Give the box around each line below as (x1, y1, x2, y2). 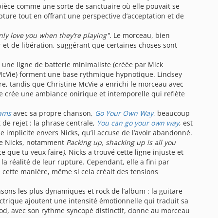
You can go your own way (97, 118, 179, 127)
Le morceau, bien (113, 31, 170, 40)
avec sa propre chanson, (11, 109, 95, 118)
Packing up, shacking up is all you (66, 138, 176, 147)
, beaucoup (153, 109, 190, 118)
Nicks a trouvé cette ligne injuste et (69, 147, 183, 157)
